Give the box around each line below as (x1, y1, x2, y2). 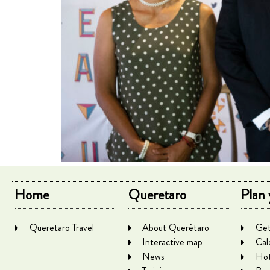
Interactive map (142, 235, 203, 249)
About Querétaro (142, 221, 210, 234)
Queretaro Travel (29, 221, 94, 234)
